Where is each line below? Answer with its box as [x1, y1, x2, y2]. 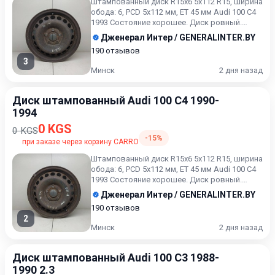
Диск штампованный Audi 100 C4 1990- [12, 94, 219, 107]
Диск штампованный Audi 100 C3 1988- [12, 251, 219, 264]
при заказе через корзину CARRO [22, 137, 139, 146]
